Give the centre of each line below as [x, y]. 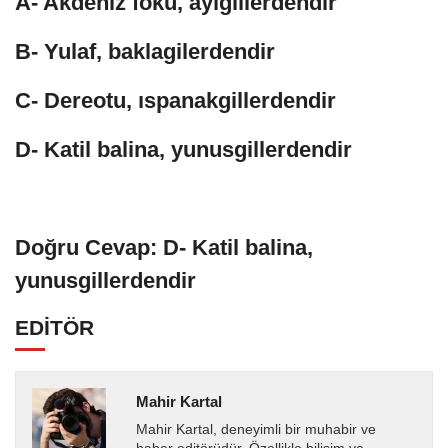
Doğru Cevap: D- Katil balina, [164, 248]
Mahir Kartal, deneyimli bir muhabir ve [255, 430]
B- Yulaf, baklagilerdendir [145, 52]
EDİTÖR [54, 328]
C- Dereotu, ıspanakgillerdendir [175, 101]
